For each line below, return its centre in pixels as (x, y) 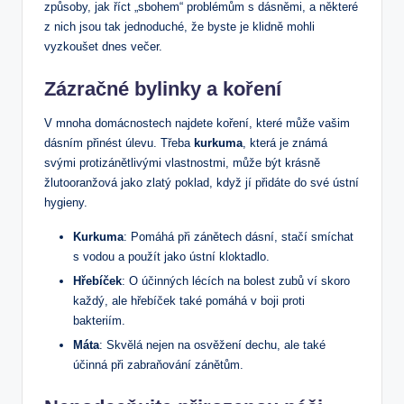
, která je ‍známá (285, 142)
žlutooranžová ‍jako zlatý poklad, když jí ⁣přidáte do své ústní (202, 182)
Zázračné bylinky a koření (163, 88)
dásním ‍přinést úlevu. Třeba (119, 142)
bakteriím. (99, 320)
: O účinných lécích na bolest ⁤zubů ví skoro (236, 280)
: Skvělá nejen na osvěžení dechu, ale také (212, 344)
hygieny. (66, 202)
